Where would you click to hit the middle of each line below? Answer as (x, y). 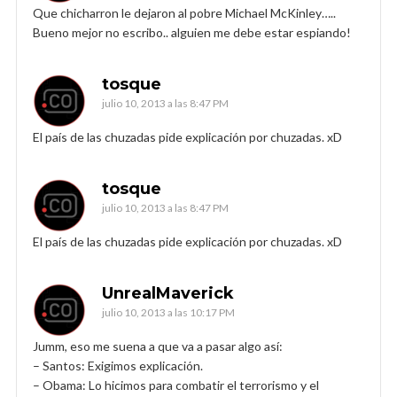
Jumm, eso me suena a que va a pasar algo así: (158, 346)
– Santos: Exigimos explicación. (118, 365)
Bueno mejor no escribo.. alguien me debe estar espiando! (192, 32)
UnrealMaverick (168, 293)
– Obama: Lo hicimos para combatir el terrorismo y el (176, 385)
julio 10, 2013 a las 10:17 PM (168, 312)
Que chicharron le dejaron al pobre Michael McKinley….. (184, 12)
